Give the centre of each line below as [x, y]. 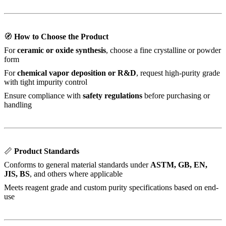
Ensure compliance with [43, 95]
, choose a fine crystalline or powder [163, 50]
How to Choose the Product [61, 36]
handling [18, 104]
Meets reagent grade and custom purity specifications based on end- [111, 187]
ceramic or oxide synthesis [62, 50]
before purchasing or [176, 95]
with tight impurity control [46, 82]
